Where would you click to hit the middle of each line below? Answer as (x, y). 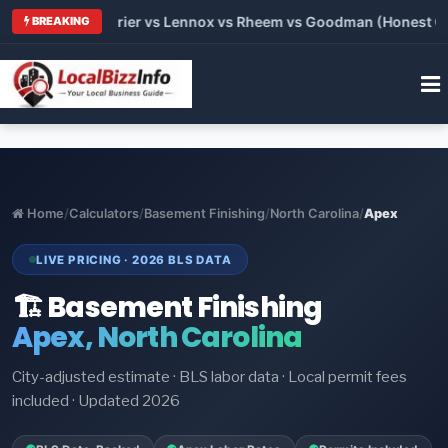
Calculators (104, 213)
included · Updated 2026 (96, 401)
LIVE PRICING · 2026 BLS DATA (134, 259)
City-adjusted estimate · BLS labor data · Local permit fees (209, 377)
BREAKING (60, 20)
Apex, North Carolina (157, 338)
